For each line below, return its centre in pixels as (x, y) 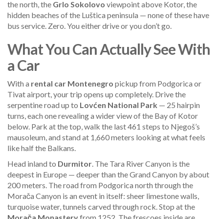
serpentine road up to (44, 105)
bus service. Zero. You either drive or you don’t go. (89, 25)
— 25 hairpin (179, 105)
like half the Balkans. (42, 148)
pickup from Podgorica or (157, 83)
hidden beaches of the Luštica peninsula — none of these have (108, 15)
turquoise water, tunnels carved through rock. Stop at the (101, 206)
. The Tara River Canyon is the (141, 163)
